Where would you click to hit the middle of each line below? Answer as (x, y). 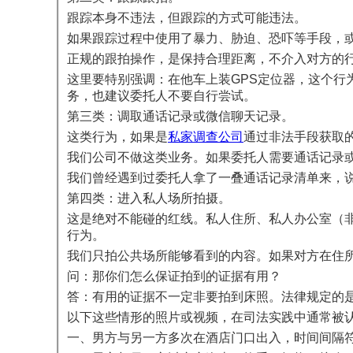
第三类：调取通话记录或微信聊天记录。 (180, 117)
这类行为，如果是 (117, 137)
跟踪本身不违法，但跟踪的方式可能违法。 (187, 18)
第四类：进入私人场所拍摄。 (149, 199)
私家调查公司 (206, 137)
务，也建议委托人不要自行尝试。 (162, 96)
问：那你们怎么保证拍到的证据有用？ (174, 277)
